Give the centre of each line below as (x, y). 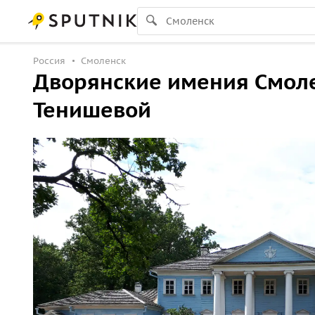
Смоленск (103, 61)
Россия (49, 61)
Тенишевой (92, 109)
